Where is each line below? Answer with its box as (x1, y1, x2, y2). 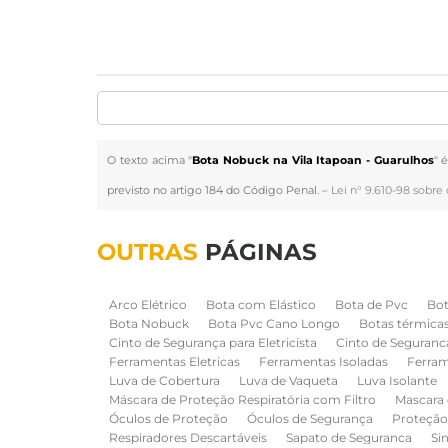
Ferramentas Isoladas (259, 354, 389, 369)
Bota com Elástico (206, 297, 317, 312)
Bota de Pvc (335, 297, 409, 312)
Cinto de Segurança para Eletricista (109, 335, 318, 350)
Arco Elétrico (109, 297, 188, 312)
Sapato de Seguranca (286, 430, 413, 445)
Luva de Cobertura (109, 373, 221, 388)
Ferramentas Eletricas (109, 354, 241, 369)
